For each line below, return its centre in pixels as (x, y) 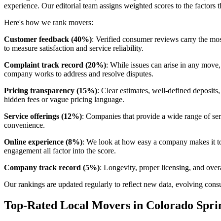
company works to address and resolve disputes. (79, 74)
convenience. (24, 125)
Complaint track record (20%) (55, 65)
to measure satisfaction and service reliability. (74, 48)
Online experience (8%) (43, 142)
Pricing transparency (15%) (51, 91)
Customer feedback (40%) (48, 39)
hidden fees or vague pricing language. (64, 100)
